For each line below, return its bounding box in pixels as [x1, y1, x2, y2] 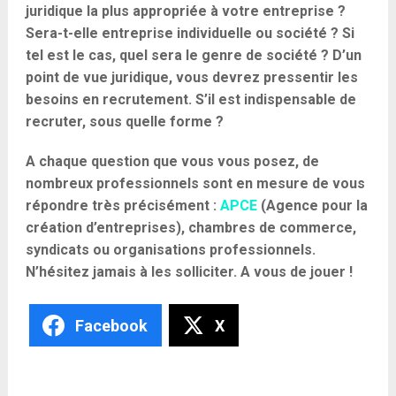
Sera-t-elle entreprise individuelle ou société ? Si [25, 25, 354, 42]
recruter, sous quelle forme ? [25, 113, 224, 130]
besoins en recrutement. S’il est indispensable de [25, 91, 356, 108]
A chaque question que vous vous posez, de [25, 153, 319, 170]
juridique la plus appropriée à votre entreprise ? [25, 3, 346, 19]
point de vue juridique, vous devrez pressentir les [25, 69, 358, 86]
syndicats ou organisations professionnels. [25, 241, 316, 258]
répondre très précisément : [25, 197, 220, 214]
